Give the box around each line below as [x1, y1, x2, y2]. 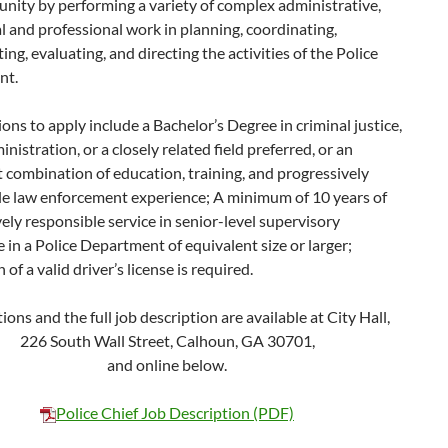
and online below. [107, 355, 227, 374]
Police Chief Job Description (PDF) [56, 403, 294, 422]
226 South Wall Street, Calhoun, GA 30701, [19, 331, 315, 350]
